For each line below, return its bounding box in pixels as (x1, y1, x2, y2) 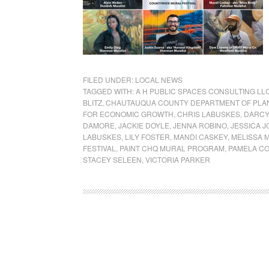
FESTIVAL (83, 143, 116, 153)
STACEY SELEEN (83, 154, 142, 165)
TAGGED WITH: (83, 86, 136, 96)
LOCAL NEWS (135, 74, 183, 85)
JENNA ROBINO (173, 120, 227, 130)
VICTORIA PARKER (145, 154, 210, 165)
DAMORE (83, 120, 115, 130)
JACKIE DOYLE (118, 120, 169, 130)
